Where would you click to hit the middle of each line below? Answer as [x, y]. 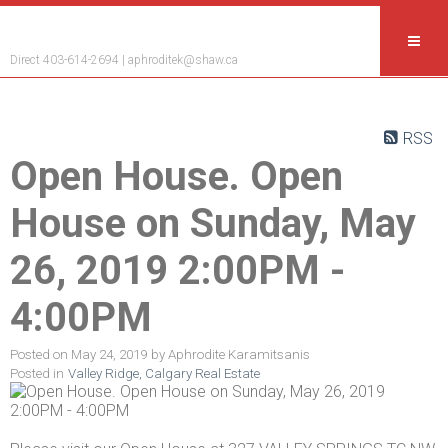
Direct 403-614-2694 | [69, 60]
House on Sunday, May [213, 224]
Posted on [40, 355]
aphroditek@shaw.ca [183, 60]
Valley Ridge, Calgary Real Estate [164, 374]
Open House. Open [176, 177]
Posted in [37, 374]
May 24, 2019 [109, 355]
